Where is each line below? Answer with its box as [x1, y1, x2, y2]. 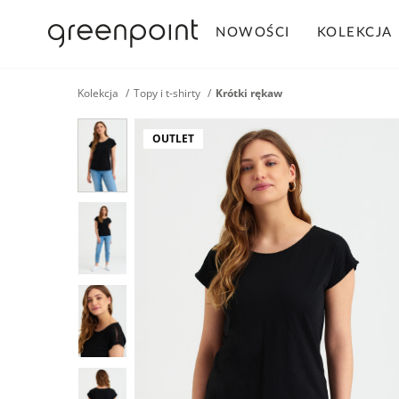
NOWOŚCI [216, 26, 290, 39]
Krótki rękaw [216, 85, 282, 101]
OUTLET [152, 131, 194, 146]
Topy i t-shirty [134, 85, 200, 101]
